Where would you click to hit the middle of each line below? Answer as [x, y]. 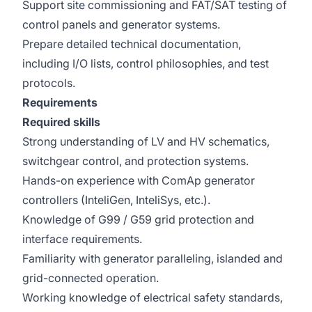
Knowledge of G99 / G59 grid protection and [138, 219]
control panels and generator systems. [121, 24]
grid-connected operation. [91, 278]
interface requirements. [82, 239]
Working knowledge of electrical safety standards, [153, 297]
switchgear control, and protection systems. [135, 161]
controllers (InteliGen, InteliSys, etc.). [116, 200]
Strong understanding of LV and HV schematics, [146, 141]
